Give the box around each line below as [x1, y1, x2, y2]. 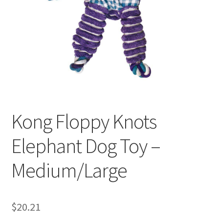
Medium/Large [11, 157, 127, 183]
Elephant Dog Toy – [11, 133, 160, 159]
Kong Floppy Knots [11, 109, 156, 134]
